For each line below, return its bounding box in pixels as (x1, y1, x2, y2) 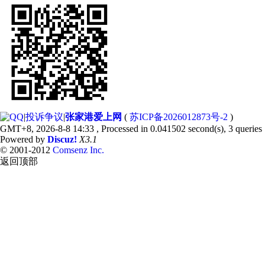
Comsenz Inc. (53, 145, 104, 155)
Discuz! (47, 134, 77, 144)
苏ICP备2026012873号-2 (130, 112, 228, 122)
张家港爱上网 (65, 112, 122, 122)
